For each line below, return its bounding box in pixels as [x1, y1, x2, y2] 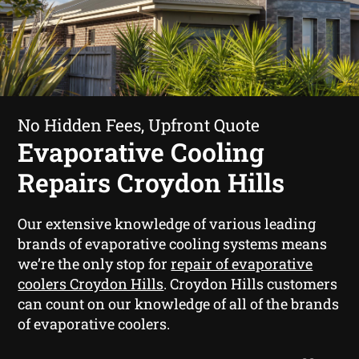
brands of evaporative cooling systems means [18, 233, 328, 253]
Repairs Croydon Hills [18, 164, 285, 200]
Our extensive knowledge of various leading [18, 213, 317, 233]
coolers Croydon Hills [18, 273, 164, 293]
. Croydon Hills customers [163, 273, 338, 293]
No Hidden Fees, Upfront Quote [18, 113, 260, 136]
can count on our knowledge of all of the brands [18, 293, 340, 313]
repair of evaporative [171, 253, 313, 273]
